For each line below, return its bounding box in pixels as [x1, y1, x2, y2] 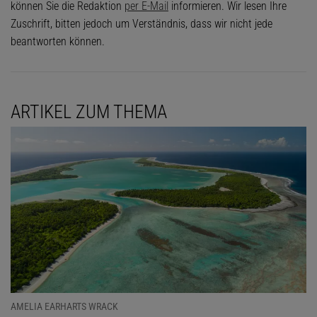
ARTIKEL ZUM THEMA [11, 101, 167, 122]
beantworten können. [11, 35, 105, 48]
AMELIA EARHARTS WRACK [11, 301, 118, 313]
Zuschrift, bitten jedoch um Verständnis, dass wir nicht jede [11, 17, 272, 30]
